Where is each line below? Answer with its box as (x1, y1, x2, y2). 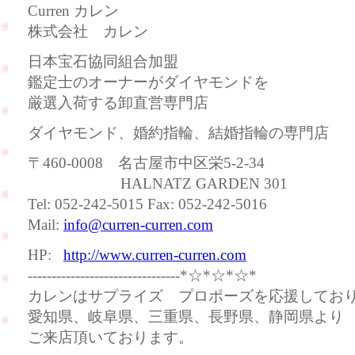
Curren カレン (28, 2, 119, 19)
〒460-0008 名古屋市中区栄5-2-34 (28, 155, 265, 171)
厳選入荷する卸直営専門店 (28, 94, 208, 111)
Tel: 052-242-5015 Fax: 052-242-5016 (28, 196, 267, 212)
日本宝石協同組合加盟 (28, 53, 178, 70)
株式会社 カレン (28, 23, 148, 40)
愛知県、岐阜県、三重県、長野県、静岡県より (28, 308, 344, 325)
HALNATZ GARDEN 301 (28, 175, 288, 192)
